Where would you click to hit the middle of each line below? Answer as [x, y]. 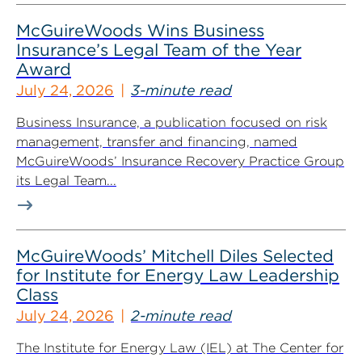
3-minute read [181, 90]
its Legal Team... [66, 181]
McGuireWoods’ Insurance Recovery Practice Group [180, 161]
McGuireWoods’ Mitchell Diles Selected [175, 256]
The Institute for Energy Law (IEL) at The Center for [180, 348]
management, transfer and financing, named [157, 142]
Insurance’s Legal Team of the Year [159, 50]
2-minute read [181, 316]
